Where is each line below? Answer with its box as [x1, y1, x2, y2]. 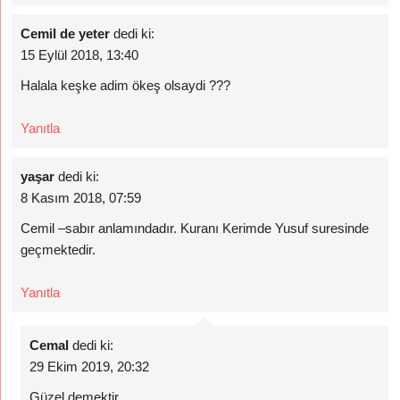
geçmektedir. [21, 242, 96, 257]
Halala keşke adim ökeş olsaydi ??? [21, 78, 231, 93]
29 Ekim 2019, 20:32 [29, 359, 150, 374]
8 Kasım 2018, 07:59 [21, 190, 142, 205]
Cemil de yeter [21, 26, 111, 41]
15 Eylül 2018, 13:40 [21, 47, 139, 62]
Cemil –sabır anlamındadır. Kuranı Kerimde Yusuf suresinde [21, 221, 370, 236]
